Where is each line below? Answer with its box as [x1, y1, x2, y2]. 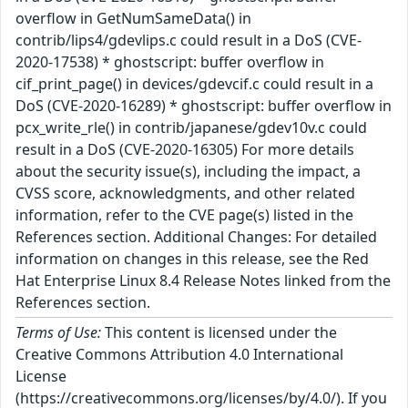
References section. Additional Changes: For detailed [15, 227, 377, 248]
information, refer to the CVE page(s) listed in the [15, 205, 353, 226]
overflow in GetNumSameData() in [15, 8, 251, 29]
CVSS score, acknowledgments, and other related [15, 183, 355, 204]
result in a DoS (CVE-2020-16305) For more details [15, 139, 354, 160]
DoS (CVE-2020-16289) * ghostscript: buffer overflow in [15, 96, 392, 117]
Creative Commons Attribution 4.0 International [15, 344, 343, 365]
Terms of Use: [15, 322, 101, 343]
